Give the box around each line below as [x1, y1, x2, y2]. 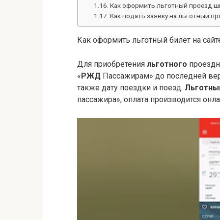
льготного [147, 59, 187, 69]
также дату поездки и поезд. [77, 83, 185, 92]
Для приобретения [77, 59, 147, 69]
